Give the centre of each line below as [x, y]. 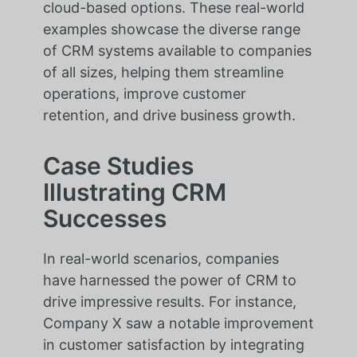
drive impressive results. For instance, [169, 302]
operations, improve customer [144, 94]
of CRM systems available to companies [177, 51]
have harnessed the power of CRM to [169, 280]
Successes [104, 219]
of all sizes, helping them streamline [163, 73]
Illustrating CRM [134, 192]
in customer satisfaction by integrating [173, 345]
